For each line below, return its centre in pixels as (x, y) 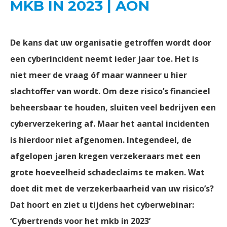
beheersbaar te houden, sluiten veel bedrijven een (113, 107)
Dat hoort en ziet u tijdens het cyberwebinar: (102, 205)
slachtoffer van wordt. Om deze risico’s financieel (110, 91)
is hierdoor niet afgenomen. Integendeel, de (101, 140)
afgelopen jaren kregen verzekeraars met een (105, 156)
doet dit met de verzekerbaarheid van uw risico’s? (112, 188)
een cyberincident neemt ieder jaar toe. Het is (104, 59)
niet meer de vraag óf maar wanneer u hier (99, 75)
